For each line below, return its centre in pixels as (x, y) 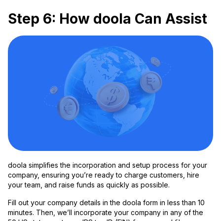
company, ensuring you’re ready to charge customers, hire (104, 175)
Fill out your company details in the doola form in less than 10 (106, 203)
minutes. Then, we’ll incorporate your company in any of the (106, 213)
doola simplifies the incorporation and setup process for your (108, 165)
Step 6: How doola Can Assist (108, 19)
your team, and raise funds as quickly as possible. (89, 185)
